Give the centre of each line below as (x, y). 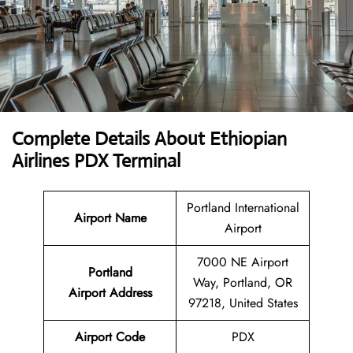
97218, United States (243, 303)
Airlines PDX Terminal (96, 161)
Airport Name (110, 218)
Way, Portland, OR (243, 283)
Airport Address (110, 293)
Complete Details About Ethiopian (149, 139)
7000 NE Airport (243, 262)
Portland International (243, 208)
